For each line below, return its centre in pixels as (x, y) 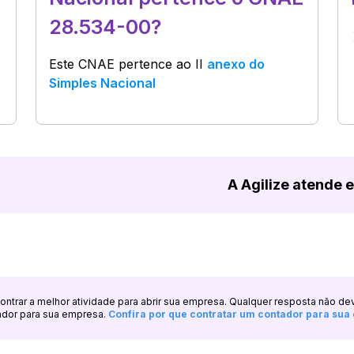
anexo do (236, 64)
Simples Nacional (103, 83)
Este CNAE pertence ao (122, 64)
